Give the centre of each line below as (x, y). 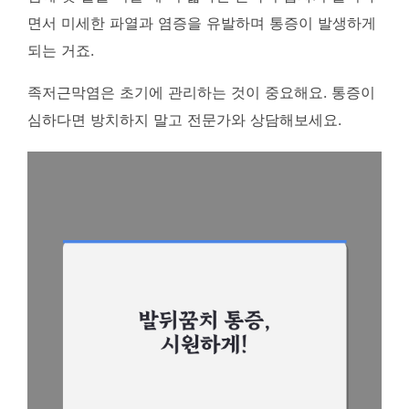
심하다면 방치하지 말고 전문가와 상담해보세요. (184, 120)
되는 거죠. (61, 50)
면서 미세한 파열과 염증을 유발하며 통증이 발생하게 (202, 23)
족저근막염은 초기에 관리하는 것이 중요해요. (177, 92)
